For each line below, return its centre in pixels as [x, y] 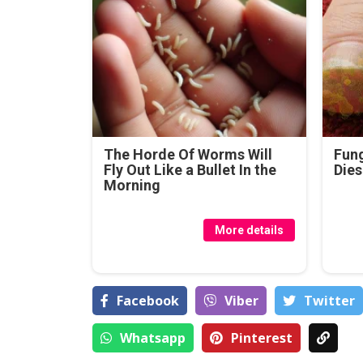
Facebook [148, 300]
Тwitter [329, 300]
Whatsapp [153, 337]
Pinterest [262, 337]
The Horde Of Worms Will [188, 154]
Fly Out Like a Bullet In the [190, 169]
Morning [132, 185]
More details [249, 230]
